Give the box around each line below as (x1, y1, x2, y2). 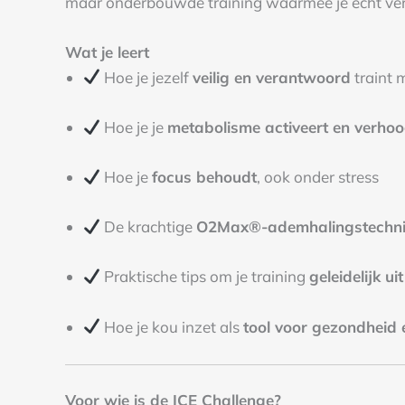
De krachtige (100, 217, 197, 237)
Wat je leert (65, 42, 149, 61)
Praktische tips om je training (100, 267, 310, 287)
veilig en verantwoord (193, 67, 352, 87)
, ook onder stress (257, 167, 380, 187)
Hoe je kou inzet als (100, 316, 244, 336)
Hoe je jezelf (100, 67, 193, 87)
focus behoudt (152, 167, 258, 187)
